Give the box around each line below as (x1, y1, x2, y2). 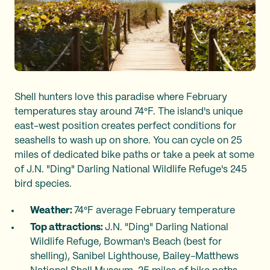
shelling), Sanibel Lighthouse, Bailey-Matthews (30, 251, 239, 261)
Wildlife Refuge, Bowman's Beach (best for (30, 237, 222, 246)
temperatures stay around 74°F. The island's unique (14, 107, 243, 116)
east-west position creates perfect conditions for (14, 121, 236, 131)
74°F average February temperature (74, 206, 235, 215)
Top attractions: (30, 222, 105, 232)
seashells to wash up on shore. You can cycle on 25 (14, 136, 242, 145)
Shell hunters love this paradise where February (14, 92, 227, 102)
